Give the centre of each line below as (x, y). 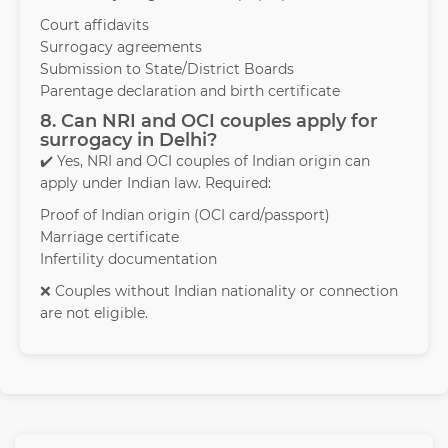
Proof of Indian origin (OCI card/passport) (185, 215)
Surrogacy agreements (121, 47)
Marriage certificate (109, 237)
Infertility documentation (128, 259)
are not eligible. (94, 313)
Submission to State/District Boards (167, 69)
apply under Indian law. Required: (155, 183)
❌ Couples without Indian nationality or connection (219, 291)
